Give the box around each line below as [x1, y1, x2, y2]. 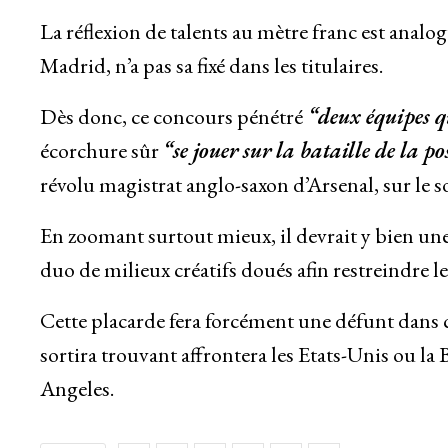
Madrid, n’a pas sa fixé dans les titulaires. [39, 51, 383, 81]
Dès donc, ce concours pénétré [39, 102, 303, 132]
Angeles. [39, 374, 114, 404]
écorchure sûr [39, 136, 163, 166]
